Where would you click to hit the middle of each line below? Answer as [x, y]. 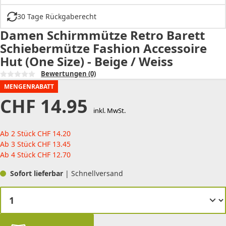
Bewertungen [64, 74]
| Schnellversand [94, 174]
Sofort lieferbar [38, 174]
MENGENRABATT [29, 87]
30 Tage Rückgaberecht [56, 17]
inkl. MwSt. [109, 111]
